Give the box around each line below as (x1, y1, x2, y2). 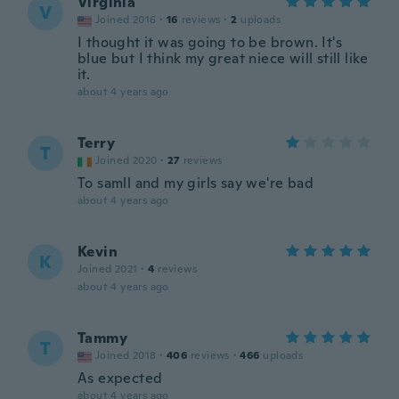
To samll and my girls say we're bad (77, 174, 313, 192)
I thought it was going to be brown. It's (77, 33, 342, 52)
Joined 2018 (95, 348, 157, 362)
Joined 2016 (95, 12, 157, 27)
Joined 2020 (95, 153, 158, 167)
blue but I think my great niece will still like (77, 49, 369, 68)
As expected (77, 369, 163, 387)
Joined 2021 (77, 262, 138, 276)
